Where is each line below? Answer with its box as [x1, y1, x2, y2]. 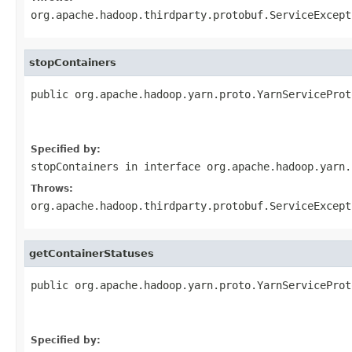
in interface [119, 159, 207, 173]
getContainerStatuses [29, 247, 154, 259]
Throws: [31, 182, 73, 194]
